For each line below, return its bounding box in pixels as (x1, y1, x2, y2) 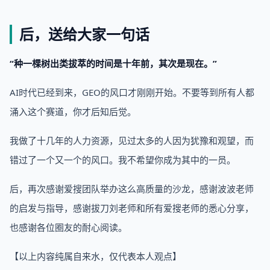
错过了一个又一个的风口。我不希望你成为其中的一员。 (10, 154, 236, 166)
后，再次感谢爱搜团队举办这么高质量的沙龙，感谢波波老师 (10, 183, 254, 195)
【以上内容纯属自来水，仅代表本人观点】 (10, 250, 181, 262)
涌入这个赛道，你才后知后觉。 (10, 105, 136, 118)
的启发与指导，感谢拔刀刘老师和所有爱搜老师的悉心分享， (10, 202, 254, 214)
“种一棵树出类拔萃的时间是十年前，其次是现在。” (10, 57, 217, 69)
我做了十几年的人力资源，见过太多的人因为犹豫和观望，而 (10, 134, 254, 146)
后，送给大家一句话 (19, 24, 149, 44)
